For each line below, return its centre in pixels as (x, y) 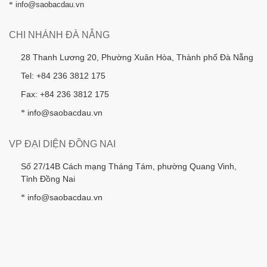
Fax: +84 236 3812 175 (65, 94)
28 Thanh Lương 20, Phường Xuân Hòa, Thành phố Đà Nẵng (137, 57)
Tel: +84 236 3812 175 (63, 75)
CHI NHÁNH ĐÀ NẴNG (59, 35)
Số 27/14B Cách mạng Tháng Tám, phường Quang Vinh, (129, 166)
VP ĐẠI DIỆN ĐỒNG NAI (62, 144)
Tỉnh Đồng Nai (48, 178)
